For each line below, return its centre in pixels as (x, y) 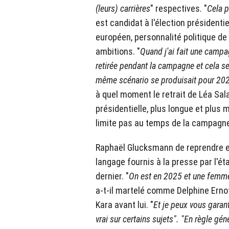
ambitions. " (118, 52)
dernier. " (112, 176)
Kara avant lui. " (124, 205)
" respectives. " (179, 9)
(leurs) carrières (123, 9)
